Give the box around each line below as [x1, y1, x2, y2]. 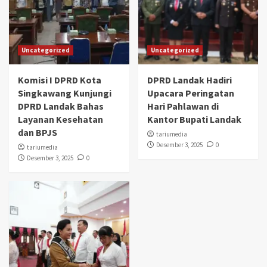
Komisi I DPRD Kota [18, 73, 101, 86]
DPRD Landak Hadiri [147, 73, 232, 86]
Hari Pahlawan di [147, 100, 219, 112]
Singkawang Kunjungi [18, 86, 111, 99]
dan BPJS [18, 126, 57, 138]
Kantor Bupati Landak [147, 113, 241, 125]
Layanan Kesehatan [18, 113, 103, 125]
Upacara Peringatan [147, 86, 234, 99]
